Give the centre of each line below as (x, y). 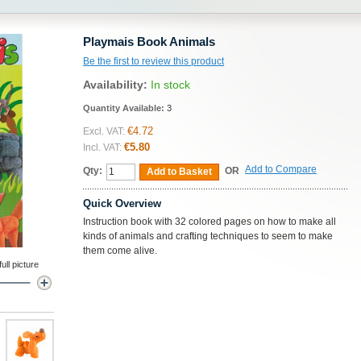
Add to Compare (281, 169)
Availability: (117, 85)
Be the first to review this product (154, 61)
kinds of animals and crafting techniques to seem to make (208, 236)
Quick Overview (122, 203)
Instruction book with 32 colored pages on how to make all (210, 222)
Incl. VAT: (102, 147)
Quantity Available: (125, 108)
